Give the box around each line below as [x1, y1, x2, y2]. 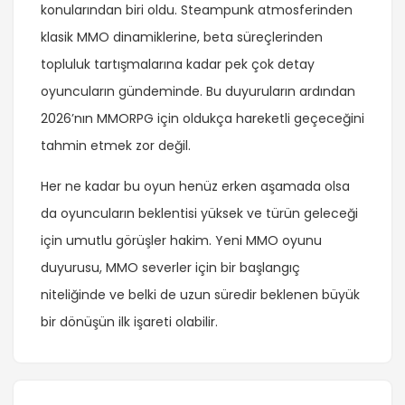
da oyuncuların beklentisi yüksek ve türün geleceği [41, 204, 358, 223]
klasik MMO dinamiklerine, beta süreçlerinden [41, 28, 323, 47]
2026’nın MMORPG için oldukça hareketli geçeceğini [41, 109, 364, 128]
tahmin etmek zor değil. [41, 137, 191, 155]
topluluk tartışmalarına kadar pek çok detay [41, 55, 315, 74]
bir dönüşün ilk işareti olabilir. [41, 313, 218, 332]
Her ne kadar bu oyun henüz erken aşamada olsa [41, 177, 350, 196]
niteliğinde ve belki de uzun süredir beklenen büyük [41, 286, 360, 305]
